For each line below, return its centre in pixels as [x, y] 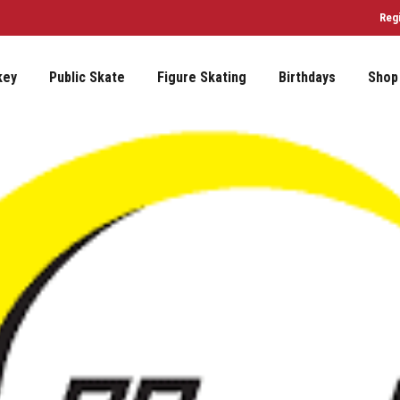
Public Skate [87, 77]
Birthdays [307, 77]
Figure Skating [202, 77]
